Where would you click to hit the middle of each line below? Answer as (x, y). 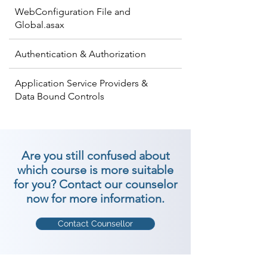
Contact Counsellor (95, 223)
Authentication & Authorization (80, 54)
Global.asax (40, 25)
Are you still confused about (95, 156)
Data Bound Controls (60, 96)
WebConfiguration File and (73, 12)
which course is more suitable (95, 170)
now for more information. (95, 198)
